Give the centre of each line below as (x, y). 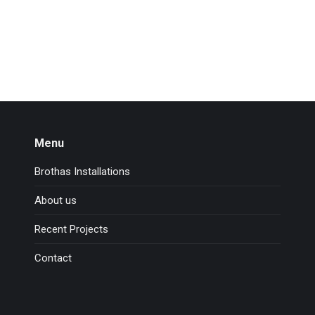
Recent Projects (71, 229)
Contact (53, 258)
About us (55, 200)
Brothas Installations (82, 172)
